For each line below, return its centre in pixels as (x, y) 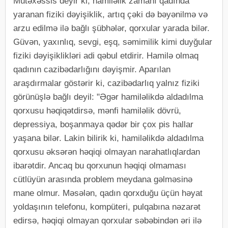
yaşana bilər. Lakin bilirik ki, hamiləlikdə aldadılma (108, 138)
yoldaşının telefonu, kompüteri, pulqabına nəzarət (107, 207)
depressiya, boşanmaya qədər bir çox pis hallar (103, 124)
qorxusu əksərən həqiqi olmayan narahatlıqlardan (107, 152)
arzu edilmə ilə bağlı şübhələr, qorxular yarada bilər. (111, 28)
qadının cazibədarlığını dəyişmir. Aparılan (92, 69)
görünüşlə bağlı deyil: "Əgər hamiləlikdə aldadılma (108, 97)
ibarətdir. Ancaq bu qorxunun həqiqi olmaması (100, 165)
